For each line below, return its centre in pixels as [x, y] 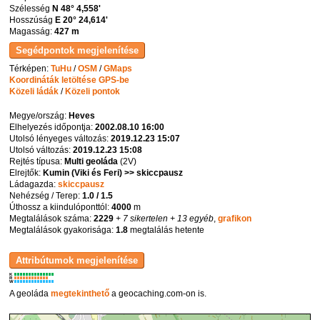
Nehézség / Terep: [46, 195]
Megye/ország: [39, 115]
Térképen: [30, 68]
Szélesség [31, 9]
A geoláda [30, 294]
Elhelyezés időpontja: [52, 127]
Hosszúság [32, 20]
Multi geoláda [91, 161]
